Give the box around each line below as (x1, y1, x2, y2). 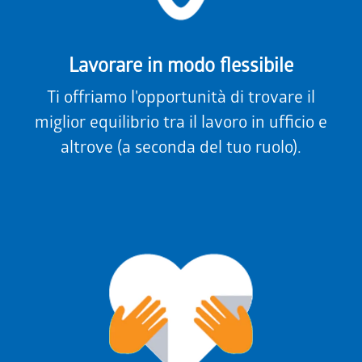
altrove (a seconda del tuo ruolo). (61, 138, 301, 159)
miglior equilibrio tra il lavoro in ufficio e (35, 113, 327, 134)
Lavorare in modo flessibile (69, 56, 293, 80)
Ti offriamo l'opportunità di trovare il (47, 88, 315, 109)
